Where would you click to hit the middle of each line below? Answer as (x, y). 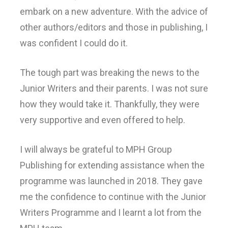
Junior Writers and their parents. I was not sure (114, 88)
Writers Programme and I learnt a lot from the (111, 212)
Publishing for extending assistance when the (112, 165)
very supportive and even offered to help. (103, 120)
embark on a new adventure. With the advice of (114, 11)
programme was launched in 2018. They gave (111, 181)
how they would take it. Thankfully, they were (110, 104)
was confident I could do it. (74, 43)
